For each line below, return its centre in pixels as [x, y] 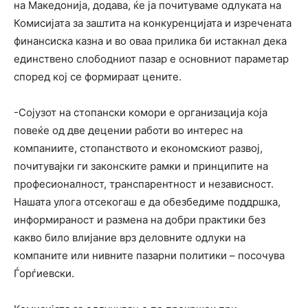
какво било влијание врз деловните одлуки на [130, 238]
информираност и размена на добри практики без [140, 220]
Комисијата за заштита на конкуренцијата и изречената [153, 23]
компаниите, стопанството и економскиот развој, [138, 148]
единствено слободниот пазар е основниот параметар [151, 59]
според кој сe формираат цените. [98, 77]
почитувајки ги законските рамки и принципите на [141, 166]
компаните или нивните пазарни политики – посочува [149, 256]
